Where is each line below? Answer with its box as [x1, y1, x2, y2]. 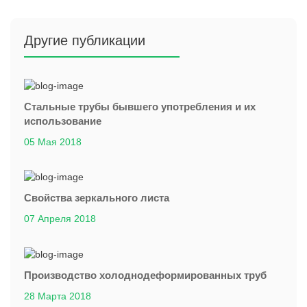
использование [24, 115, 101, 127]
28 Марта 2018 [24, 290, 91, 302]
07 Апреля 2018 [24, 213, 96, 225]
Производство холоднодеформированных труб [24, 269, 267, 281]
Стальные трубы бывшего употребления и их [24, 101, 256, 113]
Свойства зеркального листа [24, 192, 169, 204]
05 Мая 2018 [24, 136, 82, 148]
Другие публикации [24, 33, 145, 49]
